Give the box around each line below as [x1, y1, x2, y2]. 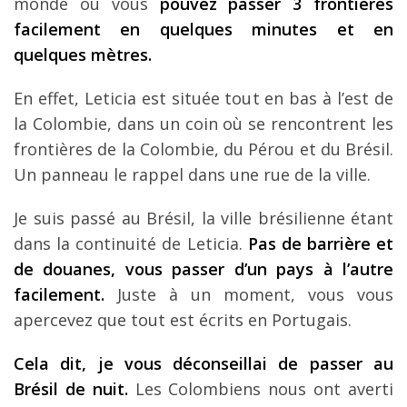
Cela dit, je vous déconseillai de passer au [14, 352, 393, 374]
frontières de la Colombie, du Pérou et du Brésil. [14, 137, 393, 160]
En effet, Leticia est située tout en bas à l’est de [14, 86, 393, 109]
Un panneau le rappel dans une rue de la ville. [14, 163, 371, 185]
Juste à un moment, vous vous [104, 283, 393, 305]
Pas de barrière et [247, 232, 393, 254]
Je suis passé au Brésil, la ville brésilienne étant [14, 206, 393, 229]
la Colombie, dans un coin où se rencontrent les [14, 112, 393, 134]
